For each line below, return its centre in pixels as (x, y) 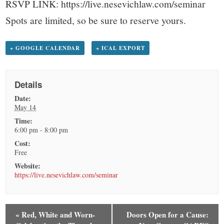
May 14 (25, 107)
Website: (28, 165)
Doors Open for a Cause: (167, 214)
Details (28, 84)
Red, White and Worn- (57, 214)
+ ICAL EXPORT (120, 48)
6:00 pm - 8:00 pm (41, 129)
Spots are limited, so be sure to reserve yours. (96, 20)
